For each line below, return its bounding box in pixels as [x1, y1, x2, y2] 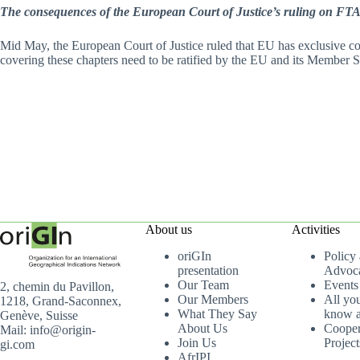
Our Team [178, 278, 230, 292]
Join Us [178, 336, 217, 350]
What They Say [178, 307, 258, 321]
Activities [291, 223, 340, 237]
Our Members [178, 292, 249, 306]
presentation [178, 264, 239, 277]
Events [323, 278, 358, 292]
